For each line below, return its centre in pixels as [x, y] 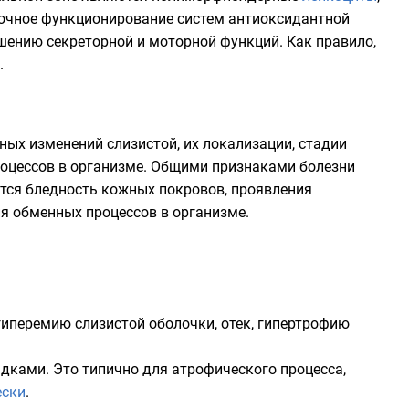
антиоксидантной [289, 19]
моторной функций [214, 42]
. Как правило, [328, 42]
